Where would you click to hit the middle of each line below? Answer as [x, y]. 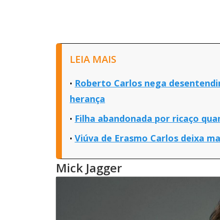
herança [87, 99]
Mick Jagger [89, 168]
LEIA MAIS [93, 59]
